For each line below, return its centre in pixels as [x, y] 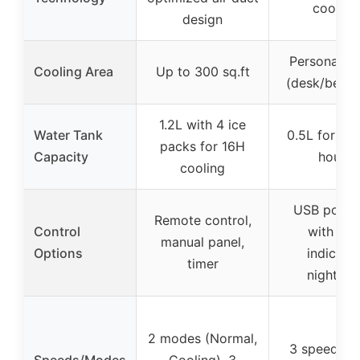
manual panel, [202, 241]
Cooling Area [74, 71]
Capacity [61, 156]
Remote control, [202, 220]
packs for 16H [202, 146]
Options [58, 253]
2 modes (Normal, [202, 338]
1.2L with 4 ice [202, 124]
